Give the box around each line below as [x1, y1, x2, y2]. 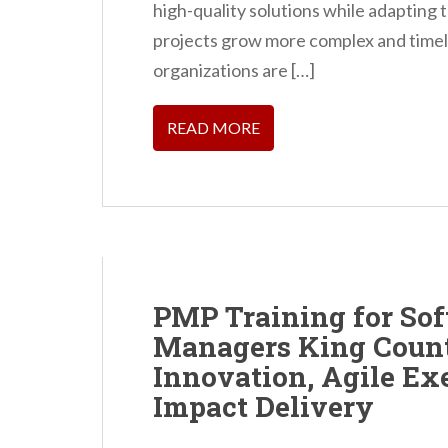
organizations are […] [153, 59, 315, 82]
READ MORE [167, 118, 260, 138]
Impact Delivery [153, 388, 374, 426]
